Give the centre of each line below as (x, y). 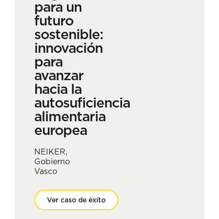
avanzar (59, 76)
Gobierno (52, 162)
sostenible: (69, 34)
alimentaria (70, 117)
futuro (54, 21)
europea (61, 130)
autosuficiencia (82, 103)
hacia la (58, 89)
